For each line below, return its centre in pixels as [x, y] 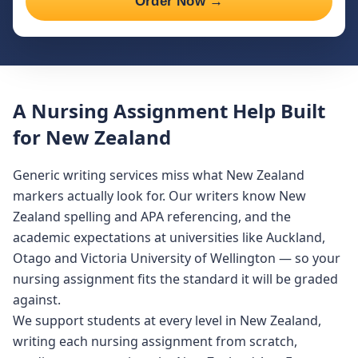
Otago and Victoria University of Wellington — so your [177, 258]
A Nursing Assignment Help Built [169, 111]
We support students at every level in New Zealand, [167, 320]
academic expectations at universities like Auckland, [169, 237]
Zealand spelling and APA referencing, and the [152, 217]
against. [37, 300]
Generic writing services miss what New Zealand [159, 175]
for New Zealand [92, 137]
